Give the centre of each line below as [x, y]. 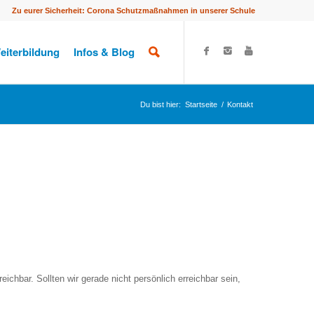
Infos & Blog [104, 52]
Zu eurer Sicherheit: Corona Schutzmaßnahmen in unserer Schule [134, 11]
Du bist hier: [161, 104]
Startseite [202, 104]
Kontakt [240, 104]
